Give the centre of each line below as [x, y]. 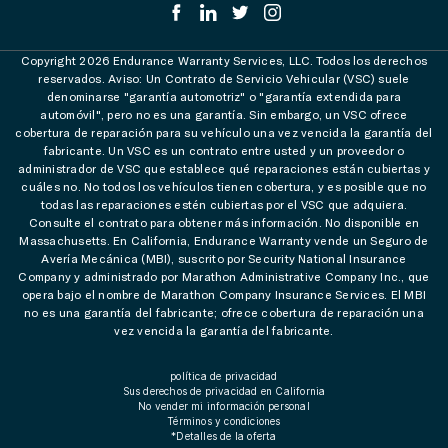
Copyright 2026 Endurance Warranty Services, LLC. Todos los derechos [224, 59]
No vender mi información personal [224, 405]
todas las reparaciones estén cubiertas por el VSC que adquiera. [224, 203]
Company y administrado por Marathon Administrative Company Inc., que [224, 275]
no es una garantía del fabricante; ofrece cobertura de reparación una [224, 311]
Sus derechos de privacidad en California [224, 390]
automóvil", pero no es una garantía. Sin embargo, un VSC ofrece [224, 113]
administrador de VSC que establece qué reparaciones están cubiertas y [224, 167]
